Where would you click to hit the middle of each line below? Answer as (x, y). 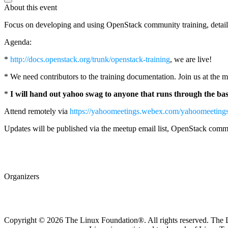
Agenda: (18, 42)
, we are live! (191, 59)
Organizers (22, 176)
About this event (31, 7)
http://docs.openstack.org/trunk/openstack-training (90, 59)
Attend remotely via (37, 111)
